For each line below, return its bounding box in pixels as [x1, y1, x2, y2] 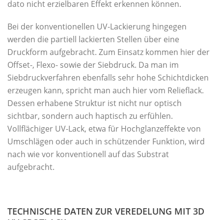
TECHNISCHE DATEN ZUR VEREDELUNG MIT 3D [7, 205, 204, 217]
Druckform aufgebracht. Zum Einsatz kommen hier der [7, 47, 210, 57]
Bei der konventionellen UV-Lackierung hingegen [7, 21, 187, 32]
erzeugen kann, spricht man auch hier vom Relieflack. [7, 85, 204, 96]
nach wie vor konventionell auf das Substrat [7, 149, 169, 160]
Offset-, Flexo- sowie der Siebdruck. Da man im [7, 59, 179, 70]
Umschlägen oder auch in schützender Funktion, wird [7, 136, 205, 147]
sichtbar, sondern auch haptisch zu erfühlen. [7, 110, 173, 121]
